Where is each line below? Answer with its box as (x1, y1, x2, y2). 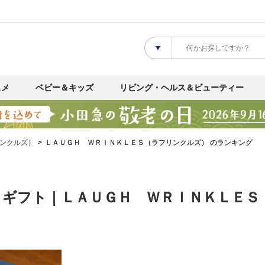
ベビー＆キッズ (35, 83, 93, 92)
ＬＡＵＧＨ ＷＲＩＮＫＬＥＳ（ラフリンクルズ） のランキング (45, 138, 253, 147)
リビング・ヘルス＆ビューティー (119, 83, 244, 92)
